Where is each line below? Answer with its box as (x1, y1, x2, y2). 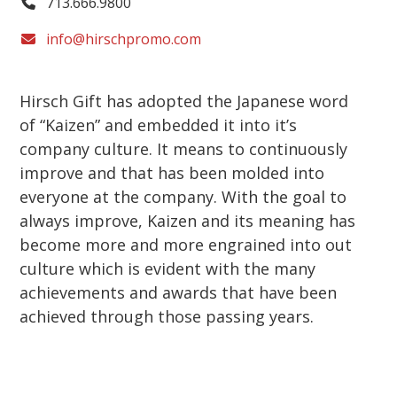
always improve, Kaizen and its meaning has (19, 209, 356, 231)
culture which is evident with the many (19, 257, 316, 279)
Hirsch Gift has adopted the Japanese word (19, 90, 349, 112)
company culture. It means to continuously (19, 137, 348, 160)
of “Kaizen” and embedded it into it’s (19, 113, 298, 136)
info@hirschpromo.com (46, 28, 202, 49)
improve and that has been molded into (19, 161, 325, 183)
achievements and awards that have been (19, 281, 338, 303)
